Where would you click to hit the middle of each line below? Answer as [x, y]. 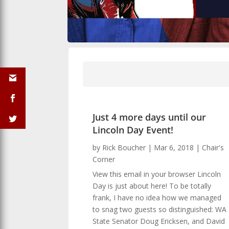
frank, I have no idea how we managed [157, 197]
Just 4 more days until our [150, 117]
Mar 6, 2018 [174, 147]
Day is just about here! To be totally [152, 186]
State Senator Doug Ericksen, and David [159, 221]
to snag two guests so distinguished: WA [160, 209]
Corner [104, 159]
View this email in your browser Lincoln [157, 174]
